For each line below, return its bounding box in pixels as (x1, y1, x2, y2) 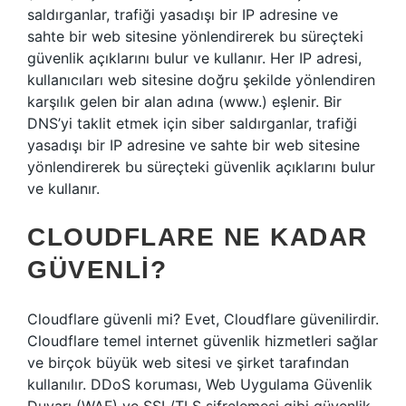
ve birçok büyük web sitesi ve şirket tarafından (27, 353, 349, 372)
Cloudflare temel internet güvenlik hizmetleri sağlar (27, 332, 378, 350)
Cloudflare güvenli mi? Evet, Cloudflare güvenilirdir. (27, 310, 379, 328)
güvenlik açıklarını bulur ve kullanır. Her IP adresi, (27, 49, 362, 67)
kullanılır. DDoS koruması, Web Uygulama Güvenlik (27, 375, 372, 393)
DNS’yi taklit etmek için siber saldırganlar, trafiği (27, 114, 357, 132)
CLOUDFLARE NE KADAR (27, 223, 368, 251)
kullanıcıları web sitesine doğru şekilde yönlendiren (27, 71, 375, 89)
